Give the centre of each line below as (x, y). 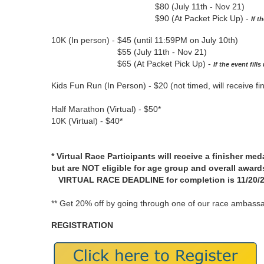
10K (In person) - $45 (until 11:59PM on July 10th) (145, 40)
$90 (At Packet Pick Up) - (151, 18)
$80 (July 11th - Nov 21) (148, 6)
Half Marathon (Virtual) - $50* (106, 109)
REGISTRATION (82, 225)
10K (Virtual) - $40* (87, 121)
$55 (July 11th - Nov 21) (129, 52)
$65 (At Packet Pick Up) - (132, 64)
